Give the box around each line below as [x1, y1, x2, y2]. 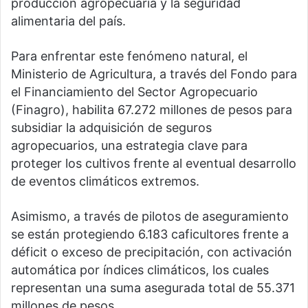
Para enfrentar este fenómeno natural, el [11, 49, 247, 64]
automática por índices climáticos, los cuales [11, 263, 269, 278]
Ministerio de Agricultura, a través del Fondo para [11, 67, 297, 82]
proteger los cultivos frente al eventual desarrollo [11, 156, 296, 171]
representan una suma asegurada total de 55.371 [11, 280, 295, 296]
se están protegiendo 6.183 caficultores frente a [11, 227, 289, 242]
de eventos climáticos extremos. [11, 174, 199, 189]
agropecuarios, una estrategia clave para [11, 138, 247, 153]
